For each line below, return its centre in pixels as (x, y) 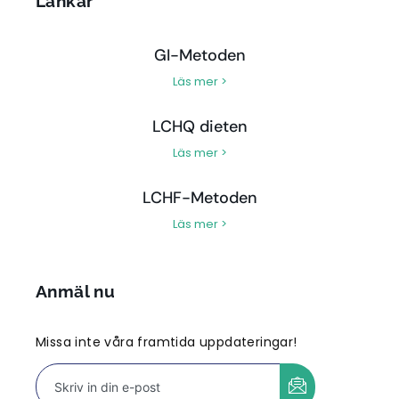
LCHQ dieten (199, 127)
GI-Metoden (199, 56)
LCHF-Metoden (199, 198)
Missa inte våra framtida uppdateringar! (167, 342)
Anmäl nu (76, 292)
